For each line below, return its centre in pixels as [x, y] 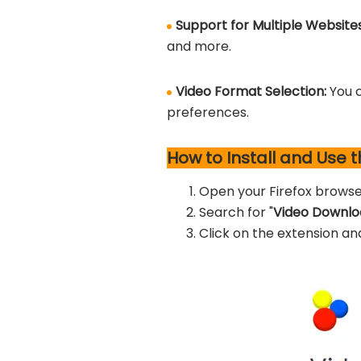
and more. [199, 46]
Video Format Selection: [253, 91]
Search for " [236, 212]
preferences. [208, 112]
